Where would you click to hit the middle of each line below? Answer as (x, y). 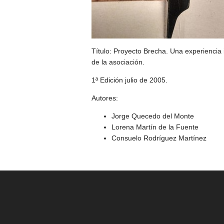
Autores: (105, 98)
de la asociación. (118, 62)
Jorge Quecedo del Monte (153, 116)
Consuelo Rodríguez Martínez (159, 138)
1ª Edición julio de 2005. (129, 80)
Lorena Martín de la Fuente (155, 127)
